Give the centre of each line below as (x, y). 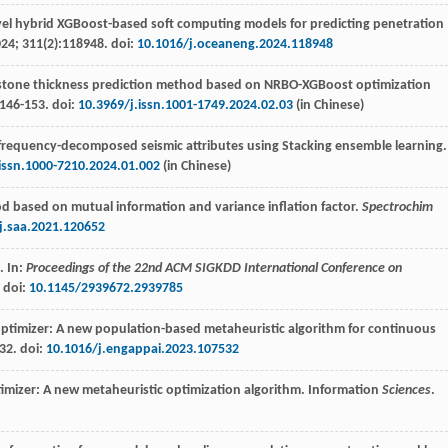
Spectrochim (397, 207)
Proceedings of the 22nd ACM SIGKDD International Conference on (214, 268)
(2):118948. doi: (90, 44)
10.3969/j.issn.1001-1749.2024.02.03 (185, 105)
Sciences (406, 390)
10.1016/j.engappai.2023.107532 (142, 349)
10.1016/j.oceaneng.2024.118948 (235, 44)
